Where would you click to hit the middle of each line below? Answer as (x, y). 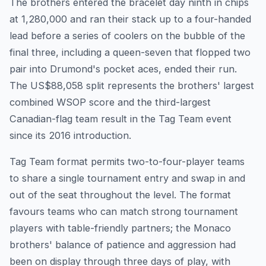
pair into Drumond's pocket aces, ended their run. (123, 69)
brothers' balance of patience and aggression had (123, 245)
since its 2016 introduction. (70, 136)
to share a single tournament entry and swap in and (127, 178)
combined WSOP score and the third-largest (110, 102)
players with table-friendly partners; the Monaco (120, 228)
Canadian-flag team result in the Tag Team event (121, 119)
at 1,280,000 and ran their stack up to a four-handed (130, 19)
